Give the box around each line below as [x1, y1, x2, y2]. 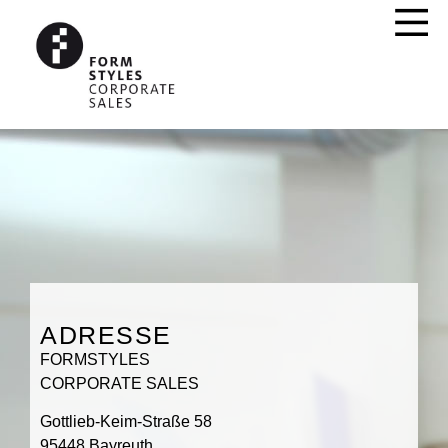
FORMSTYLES [40, 350, 150, 368]
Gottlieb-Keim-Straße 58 [40, 413, 212, 431]
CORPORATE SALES [40, 374, 199, 392]
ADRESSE [40, 320, 172, 349]
